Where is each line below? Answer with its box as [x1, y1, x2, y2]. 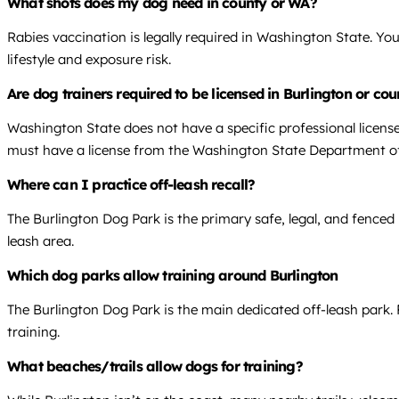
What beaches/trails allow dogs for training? [7, 357, 303, 376]
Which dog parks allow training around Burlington [7, 266, 338, 285]
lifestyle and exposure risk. [7, 51, 171, 69]
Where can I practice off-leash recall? [7, 175, 256, 194]
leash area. [7, 232, 74, 250]
